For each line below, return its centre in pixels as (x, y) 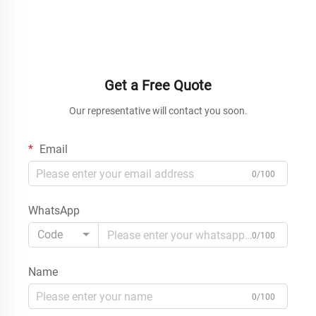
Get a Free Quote (158, 86)
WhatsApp (54, 211)
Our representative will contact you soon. (158, 111)
